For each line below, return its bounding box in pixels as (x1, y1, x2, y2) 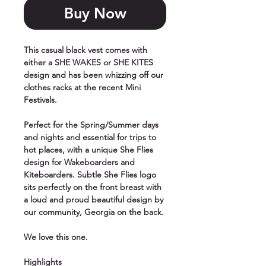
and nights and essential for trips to (24, 132, 156, 143)
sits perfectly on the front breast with (24, 182, 161, 193)
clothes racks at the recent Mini (24, 82, 141, 93)
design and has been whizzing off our (24, 69, 163, 81)
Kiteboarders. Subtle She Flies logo (24, 169, 156, 180)
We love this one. (24, 232, 88, 243)
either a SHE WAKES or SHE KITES (24, 57, 153, 68)
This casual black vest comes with (24, 45, 147, 56)
